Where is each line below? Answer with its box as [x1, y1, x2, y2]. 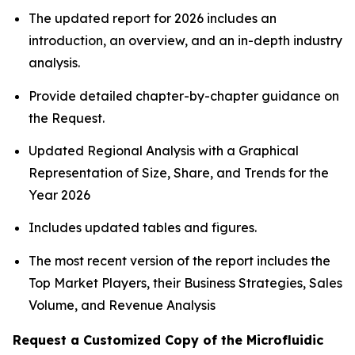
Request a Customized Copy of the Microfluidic [13, 331, 323, 348]
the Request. [29, 109, 105, 126]
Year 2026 [29, 187, 90, 204]
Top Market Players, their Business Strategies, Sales [29, 274, 342, 291]
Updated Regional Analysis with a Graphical [29, 143, 299, 159]
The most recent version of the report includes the [29, 252, 330, 269]
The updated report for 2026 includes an [29, 10, 277, 27]
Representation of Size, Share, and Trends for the [29, 165, 329, 181]
